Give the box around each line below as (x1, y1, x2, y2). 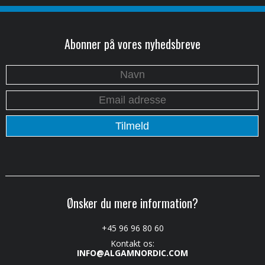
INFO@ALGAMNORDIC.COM (77, 247, 188, 258)
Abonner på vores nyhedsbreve (64, 34, 201, 53)
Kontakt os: (111, 237, 154, 249)
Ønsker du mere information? (67, 193, 198, 212)
